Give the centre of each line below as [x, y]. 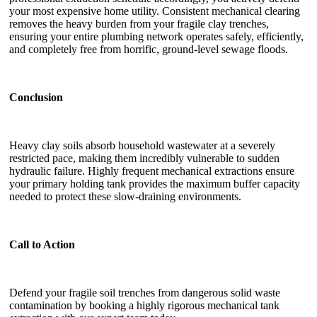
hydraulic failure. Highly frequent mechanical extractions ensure [152, 171]
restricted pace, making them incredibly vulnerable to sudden [144, 158]
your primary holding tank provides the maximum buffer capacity [155, 183]
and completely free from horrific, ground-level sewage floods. [149, 49]
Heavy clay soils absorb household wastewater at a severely [142, 145]
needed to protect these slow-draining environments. [125, 196]
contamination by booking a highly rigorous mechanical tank [144, 305]
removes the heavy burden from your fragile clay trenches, [139, 23]
